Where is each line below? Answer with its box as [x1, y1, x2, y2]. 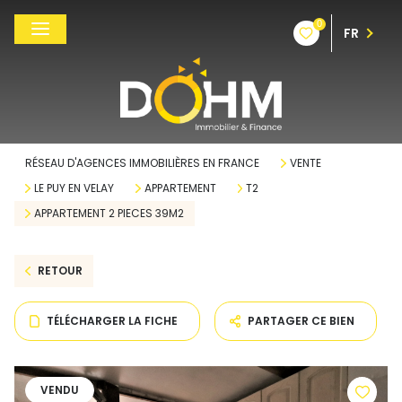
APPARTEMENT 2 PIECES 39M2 [33, 205, 184, 221]
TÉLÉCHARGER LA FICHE [47, 313, 179, 328]
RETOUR [37, 263, 83, 278]
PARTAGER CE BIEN [248, 313, 355, 328]
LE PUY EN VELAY [33, 180, 114, 196]
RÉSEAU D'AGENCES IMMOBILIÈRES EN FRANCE [25, 155, 259, 170]
